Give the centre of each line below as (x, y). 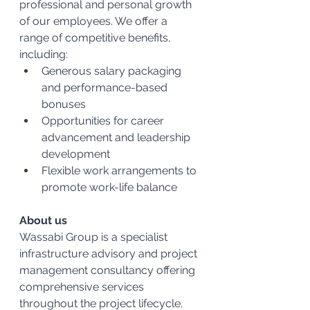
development (76, 154)
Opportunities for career (104, 121)
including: (44, 54)
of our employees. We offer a (95, 21)
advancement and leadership (117, 137)
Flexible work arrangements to (120, 171)
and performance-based (106, 88)
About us (43, 220)
